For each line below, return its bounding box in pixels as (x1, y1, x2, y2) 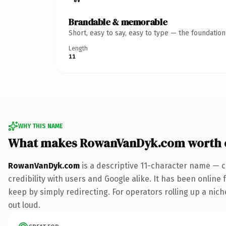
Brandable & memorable (69, 15, 167, 28)
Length (69, 44, 88, 52)
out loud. (8, 200, 40, 210)
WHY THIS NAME (18, 122, 63, 130)
